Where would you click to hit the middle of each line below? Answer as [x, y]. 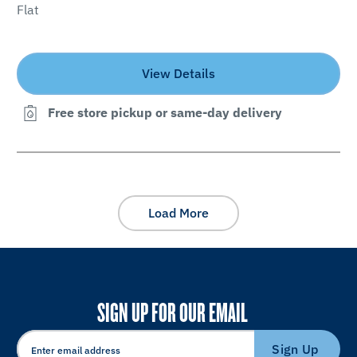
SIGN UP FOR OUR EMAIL [172, 312]
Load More [178, 213]
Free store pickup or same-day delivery [165, 113]
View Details [178, 73]
